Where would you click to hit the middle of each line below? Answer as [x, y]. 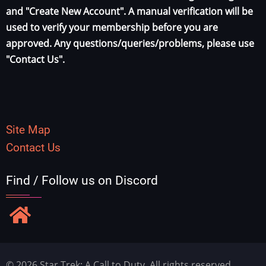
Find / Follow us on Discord [82, 180]
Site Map [28, 129]
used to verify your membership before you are [112, 28]
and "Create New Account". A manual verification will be [129, 12]
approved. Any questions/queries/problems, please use [130, 44]
